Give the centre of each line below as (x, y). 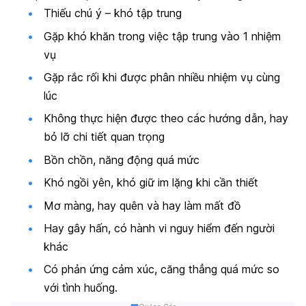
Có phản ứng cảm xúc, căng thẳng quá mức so (162, 269)
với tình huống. (81, 288)
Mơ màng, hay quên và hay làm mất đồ (142, 205)
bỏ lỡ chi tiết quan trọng (104, 137)
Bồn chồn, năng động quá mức (122, 159)
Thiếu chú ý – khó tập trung (113, 13)
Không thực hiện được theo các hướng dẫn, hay (166, 119)
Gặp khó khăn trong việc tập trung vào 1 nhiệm (162, 36)
